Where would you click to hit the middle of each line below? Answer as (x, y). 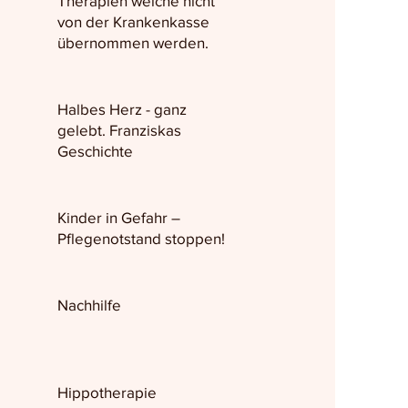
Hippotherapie (107, 392)
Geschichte (95, 151)
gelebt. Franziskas (119, 130)
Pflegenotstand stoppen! (141, 238)
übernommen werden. (133, 42)
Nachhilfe (89, 305)
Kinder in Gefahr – (118, 217)
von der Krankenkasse (133, 21)
